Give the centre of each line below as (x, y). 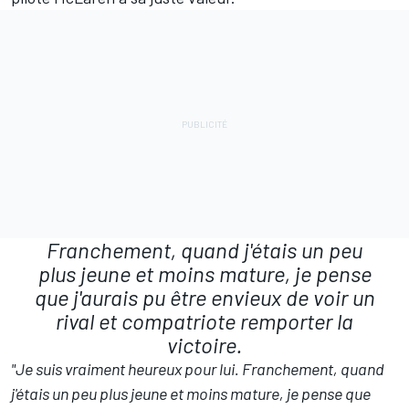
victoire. (204, 344)
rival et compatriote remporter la (204, 320)
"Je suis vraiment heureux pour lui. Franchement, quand (198, 368)
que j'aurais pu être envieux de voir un (204, 297)
